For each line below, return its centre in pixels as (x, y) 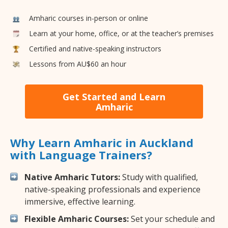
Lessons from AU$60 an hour (78, 64)
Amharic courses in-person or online (89, 18)
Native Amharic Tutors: (72, 177)
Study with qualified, (159, 177)
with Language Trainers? (81, 155)
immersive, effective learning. (80, 202)
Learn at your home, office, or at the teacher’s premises (121, 33)
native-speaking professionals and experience (112, 190)
